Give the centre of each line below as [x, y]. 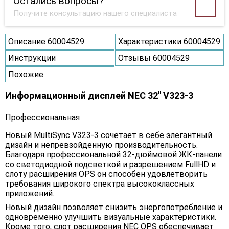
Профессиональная [42, 118]
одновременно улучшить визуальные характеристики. [111, 217]
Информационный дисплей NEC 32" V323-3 [99, 96]
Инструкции [32, 58]
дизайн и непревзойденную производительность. [101, 145]
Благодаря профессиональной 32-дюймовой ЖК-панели [113, 155]
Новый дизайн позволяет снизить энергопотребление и [114, 208]
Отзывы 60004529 [154, 58]
